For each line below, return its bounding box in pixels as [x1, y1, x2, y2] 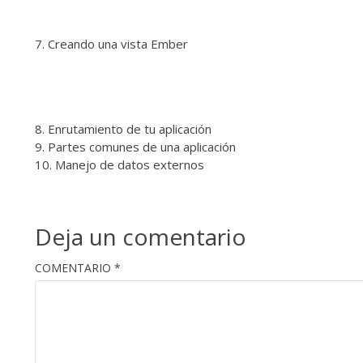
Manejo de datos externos [55, 156, 204, 173]
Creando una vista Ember [48, 36, 188, 53]
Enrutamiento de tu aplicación [48, 121, 211, 138]
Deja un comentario [35, 220, 246, 252]
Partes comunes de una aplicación [48, 139, 236, 156]
